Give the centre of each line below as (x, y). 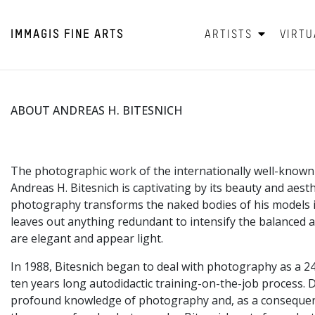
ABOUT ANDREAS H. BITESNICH (97, 111)
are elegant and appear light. (87, 239)
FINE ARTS (94, 35)
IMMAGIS (35, 35)
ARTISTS (230, 35)
